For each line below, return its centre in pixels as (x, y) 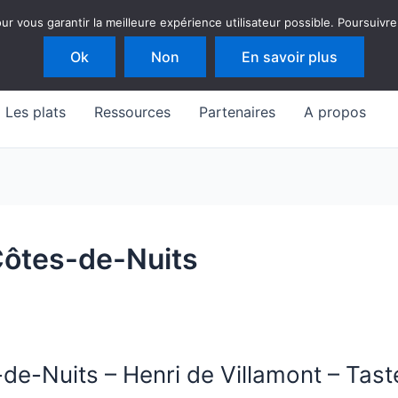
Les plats (36, 112)
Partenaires (237, 112)
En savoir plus (289, 57)
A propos (335, 112)
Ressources (132, 112)
